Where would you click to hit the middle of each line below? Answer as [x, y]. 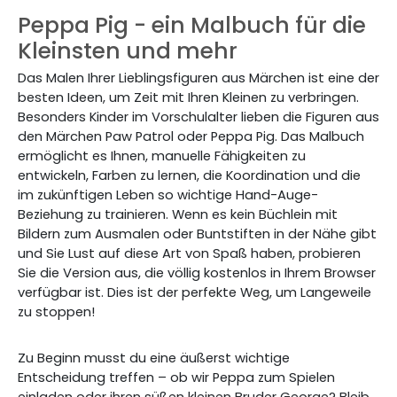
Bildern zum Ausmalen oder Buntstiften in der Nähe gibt [197, 234]
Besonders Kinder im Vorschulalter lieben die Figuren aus [198, 117]
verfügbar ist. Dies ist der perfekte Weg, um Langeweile [195, 292]
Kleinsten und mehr [128, 51]
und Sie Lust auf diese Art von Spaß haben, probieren [189, 253]
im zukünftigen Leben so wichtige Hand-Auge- [168, 195]
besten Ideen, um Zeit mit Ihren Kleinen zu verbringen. [188, 97]
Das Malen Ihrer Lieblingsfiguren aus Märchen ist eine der [198, 78]
